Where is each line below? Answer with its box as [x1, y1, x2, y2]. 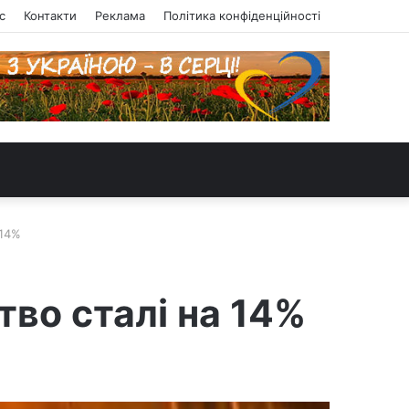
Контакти [24, 8, 77, 23]
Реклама [95, 8, 145, 23]
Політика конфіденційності [163, 8, 320, 23]
